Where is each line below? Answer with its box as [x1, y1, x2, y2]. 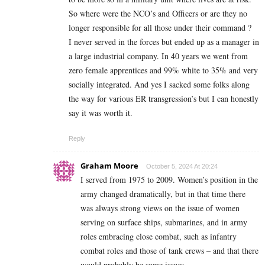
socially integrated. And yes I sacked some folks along [69, 79, 250, 91]
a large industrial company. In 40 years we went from [69, 50, 248, 62]
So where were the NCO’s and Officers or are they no [69, 8, 247, 20]
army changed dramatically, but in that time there [80, 188, 245, 200]
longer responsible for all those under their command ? [69, 22, 251, 34]
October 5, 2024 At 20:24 [146, 163, 218, 170]
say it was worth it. [69, 107, 132, 119]
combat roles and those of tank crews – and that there [80, 245, 258, 257]
